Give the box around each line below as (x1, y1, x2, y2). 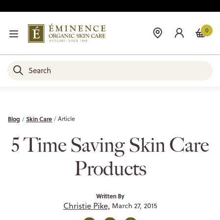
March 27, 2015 (110, 200, 157, 211)
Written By (96, 191, 124, 200)
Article (58, 114, 75, 123)
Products (74, 157, 146, 180)
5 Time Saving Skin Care (11, 133, 209, 157)
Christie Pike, (63, 200, 110, 211)
